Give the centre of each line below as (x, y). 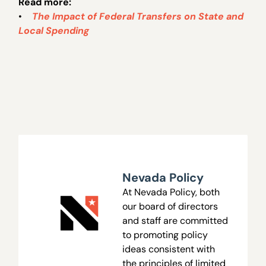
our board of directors (170, 206)
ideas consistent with (168, 249)
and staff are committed (175, 220)
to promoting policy (165, 235)
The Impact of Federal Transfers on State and (138, 16)
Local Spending (54, 30)
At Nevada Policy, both (171, 192)
